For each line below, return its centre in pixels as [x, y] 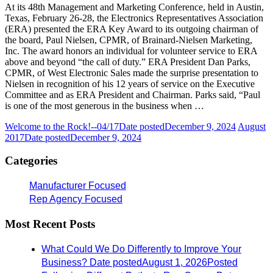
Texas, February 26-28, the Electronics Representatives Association [134, 18]
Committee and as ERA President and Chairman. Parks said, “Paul [133, 94]
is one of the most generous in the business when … [105, 105]
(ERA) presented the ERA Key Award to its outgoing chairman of [132, 29]
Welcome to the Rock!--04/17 [62, 126]
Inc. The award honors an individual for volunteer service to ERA [131, 51]
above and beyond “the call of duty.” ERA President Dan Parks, [128, 62]
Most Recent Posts [50, 224]
